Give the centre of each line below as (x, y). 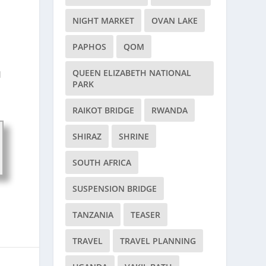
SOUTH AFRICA (102, 162)
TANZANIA (93, 215)
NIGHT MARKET (104, 20)
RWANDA (170, 110)
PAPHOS (90, 47)
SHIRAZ (87, 136)
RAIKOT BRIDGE (104, 110)
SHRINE (134, 136)
